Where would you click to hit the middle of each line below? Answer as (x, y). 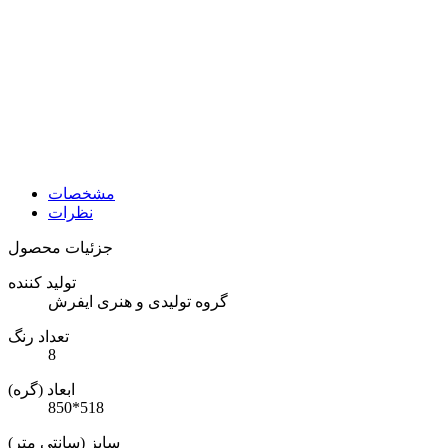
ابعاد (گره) (41, 389)
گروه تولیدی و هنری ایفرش (138, 301)
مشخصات (81, 193)
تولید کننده (42, 282)
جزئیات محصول (60, 247)
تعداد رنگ (38, 336)
